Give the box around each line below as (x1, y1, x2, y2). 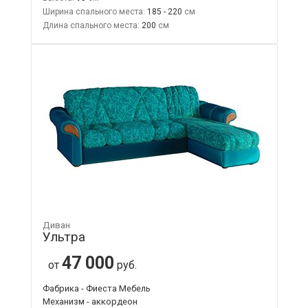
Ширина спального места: (42, 6, 145, 16)
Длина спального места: (42, 20, 140, 30)
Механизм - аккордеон (42, 296, 137, 307)
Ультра (42, 228, 85, 245)
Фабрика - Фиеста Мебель (42, 283, 151, 294)
